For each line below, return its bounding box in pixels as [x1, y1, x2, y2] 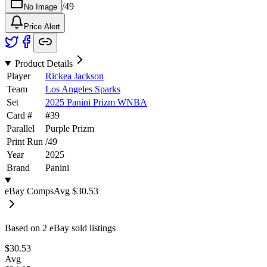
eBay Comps [5, 185, 54, 196]
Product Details [14, 58, 73, 69]
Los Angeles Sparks [45, 83, 120, 94]
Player [7, 70, 30, 81]
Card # [7, 110, 32, 120]
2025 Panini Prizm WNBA [45, 97, 147, 107]
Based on [5, 222, 42, 233]
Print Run [7, 136, 43, 147]
